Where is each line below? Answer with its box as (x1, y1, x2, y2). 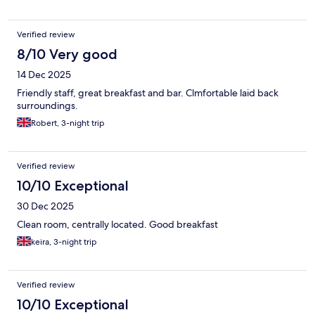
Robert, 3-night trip (31, 117, 105, 129)
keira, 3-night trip (31, 236, 97, 248)
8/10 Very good (17, 46, 117, 63)
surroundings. (17, 99, 78, 112)
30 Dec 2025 (17, 200, 74, 213)
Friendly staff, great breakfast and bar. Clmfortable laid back (17, 86, 278, 100)
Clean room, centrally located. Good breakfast (17, 218, 218, 231)
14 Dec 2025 (17, 68, 71, 82)
